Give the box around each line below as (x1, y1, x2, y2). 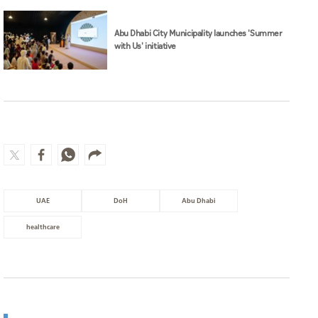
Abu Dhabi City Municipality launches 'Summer (114, 26, 283, 40)
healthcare (26, 222, 60, 232)
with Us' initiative (114, 39, 177, 53)
